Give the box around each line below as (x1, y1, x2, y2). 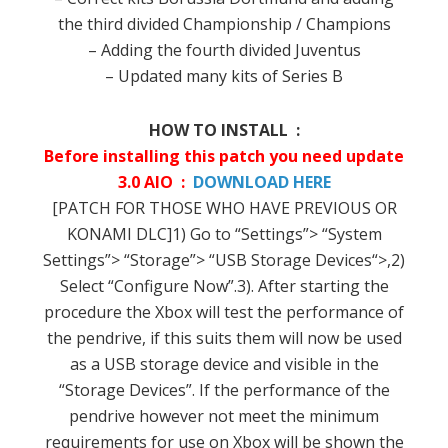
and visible (252, 352, 332, 375)
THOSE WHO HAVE (148, 196, 290, 219)
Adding (100, 38, 153, 61)
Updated (118, 64, 182, 87)
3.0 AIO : (117, 170, 185, 193)
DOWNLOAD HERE (192, 170, 331, 193)
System (327, 222, 382, 245)
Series (282, 64, 328, 87)
